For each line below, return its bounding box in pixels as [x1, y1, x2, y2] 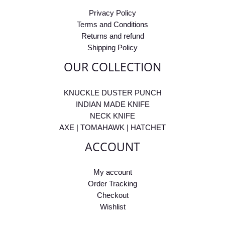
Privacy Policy [89, 9, 136, 17]
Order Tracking [88, 180, 137, 188]
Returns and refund [81, 32, 144, 40]
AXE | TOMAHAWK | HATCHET [59, 123, 166, 132]
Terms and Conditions [77, 20, 148, 29]
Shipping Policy [87, 43, 138, 52]
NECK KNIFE [90, 111, 135, 120]
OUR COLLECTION [64, 59, 161, 75]
